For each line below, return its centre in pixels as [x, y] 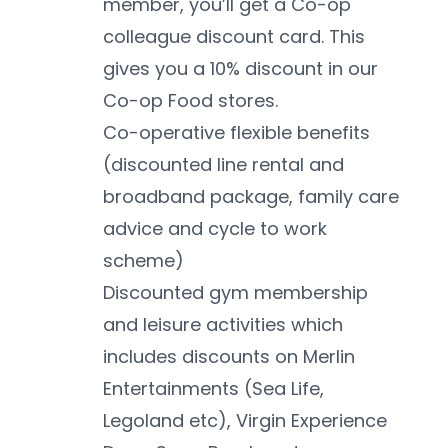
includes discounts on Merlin [229, 357]
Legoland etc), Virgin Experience [245, 421]
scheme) [143, 261]
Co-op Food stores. [193, 101]
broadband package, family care [251, 197]
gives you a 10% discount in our [240, 69]
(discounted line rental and [223, 165]
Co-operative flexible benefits [236, 133]
